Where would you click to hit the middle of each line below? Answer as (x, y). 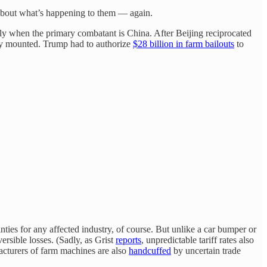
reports (128, 240)
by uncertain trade (206, 250)
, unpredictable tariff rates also (198, 240)
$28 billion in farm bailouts (184, 44)
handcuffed (150, 250)
